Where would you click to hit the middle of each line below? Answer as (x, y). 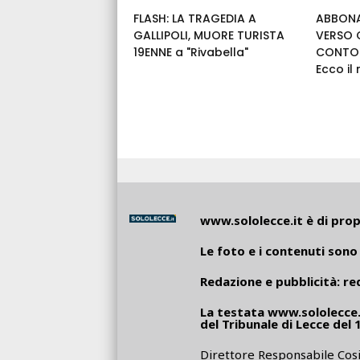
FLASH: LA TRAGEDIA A (195, 19)
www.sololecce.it (251, 221)
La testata (233, 312)
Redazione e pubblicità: (271, 282)
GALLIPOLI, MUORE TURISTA (209, 36)
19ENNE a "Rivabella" (191, 53)
